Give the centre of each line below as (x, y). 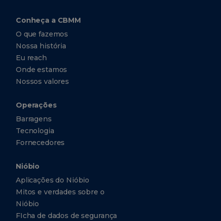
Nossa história (41, 46)
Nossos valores (43, 81)
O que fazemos (42, 34)
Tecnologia (35, 130)
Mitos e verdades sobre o (60, 192)
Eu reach (31, 57)
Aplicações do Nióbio (53, 180)
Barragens (34, 119)
